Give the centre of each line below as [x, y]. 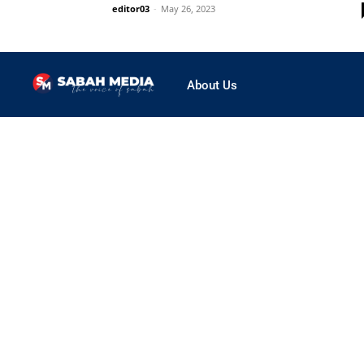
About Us [212, 85]
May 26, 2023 [188, 9]
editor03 [131, 9]
